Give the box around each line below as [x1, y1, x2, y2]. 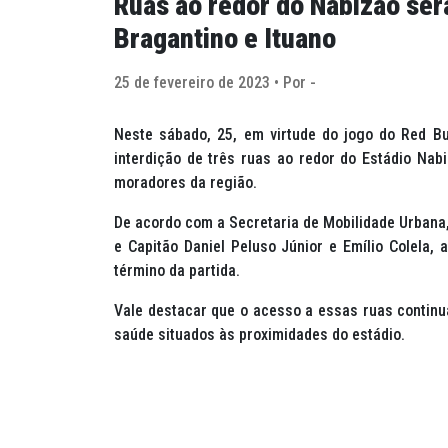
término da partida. [114, 261, 240, 281]
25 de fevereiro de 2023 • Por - [114, 73, 316, 93]
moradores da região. [114, 173, 257, 193]
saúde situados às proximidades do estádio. [114, 325, 405, 345]
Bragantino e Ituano [114, 22, 336, 56]
